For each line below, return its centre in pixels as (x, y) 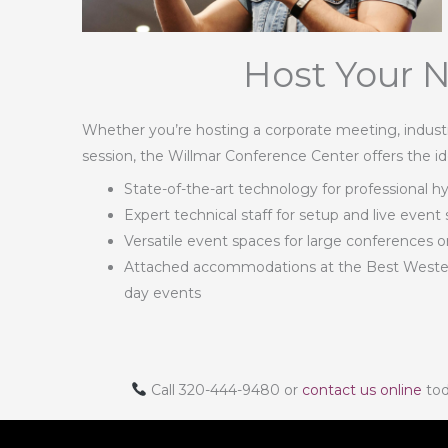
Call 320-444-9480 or (224, 389)
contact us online (361, 389)
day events (162, 292)
